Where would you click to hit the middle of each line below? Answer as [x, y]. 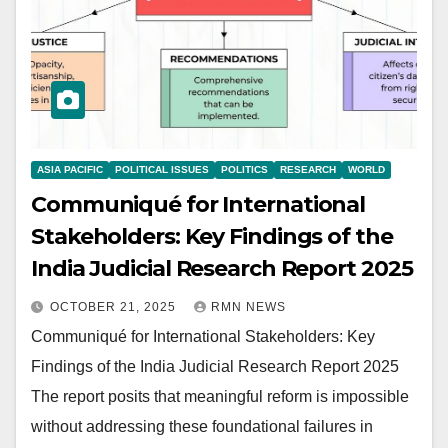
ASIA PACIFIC [70, 170]
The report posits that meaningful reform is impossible [220, 397]
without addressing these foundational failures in [202, 427]
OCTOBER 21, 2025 [115, 307]
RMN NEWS [248, 307]
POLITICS [244, 170]
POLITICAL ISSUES [162, 170]
